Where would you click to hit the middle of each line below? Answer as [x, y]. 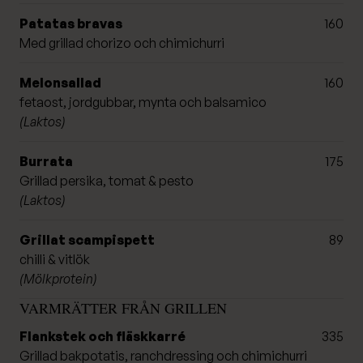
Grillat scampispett [87, 239]
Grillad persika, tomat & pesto [107, 180]
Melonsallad [60, 82]
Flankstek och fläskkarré [102, 336]
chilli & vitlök [55, 259]
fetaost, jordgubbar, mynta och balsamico [143, 102]
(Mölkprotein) [58, 278]
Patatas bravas [71, 23]
